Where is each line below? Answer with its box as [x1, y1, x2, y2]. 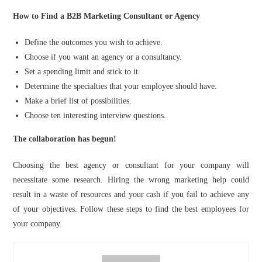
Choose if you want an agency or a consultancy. [25, 53, 182, 61]
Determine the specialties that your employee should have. [25, 82, 218, 91]
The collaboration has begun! [13, 135, 117, 143]
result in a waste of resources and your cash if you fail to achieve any [13, 190, 249, 199]
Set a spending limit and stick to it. [25, 67, 141, 76]
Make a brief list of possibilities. [25, 96, 132, 105]
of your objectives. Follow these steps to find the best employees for [13, 205, 249, 213]
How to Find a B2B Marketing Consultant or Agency [13, 12, 201, 20]
